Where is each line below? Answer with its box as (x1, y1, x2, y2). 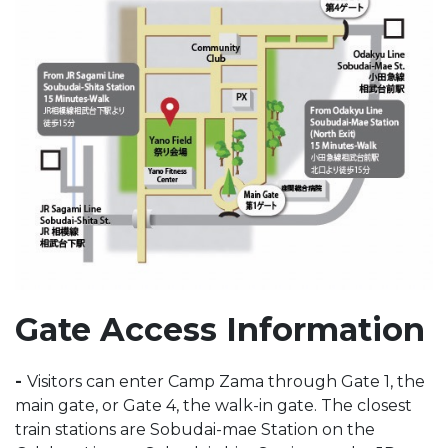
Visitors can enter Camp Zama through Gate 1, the (27, 372, 425, 392)
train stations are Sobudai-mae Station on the (15, 420, 375, 440)
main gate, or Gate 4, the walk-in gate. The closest (15, 396, 412, 416)
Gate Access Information (15, 310, 425, 350)
